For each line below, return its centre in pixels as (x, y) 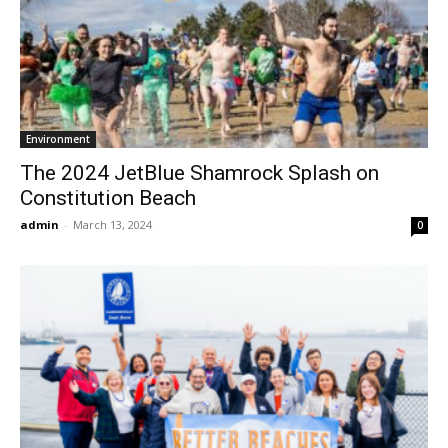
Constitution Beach (108, 198)
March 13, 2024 (112, 225)
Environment (58, 139)
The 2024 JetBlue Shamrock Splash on (199, 173)
